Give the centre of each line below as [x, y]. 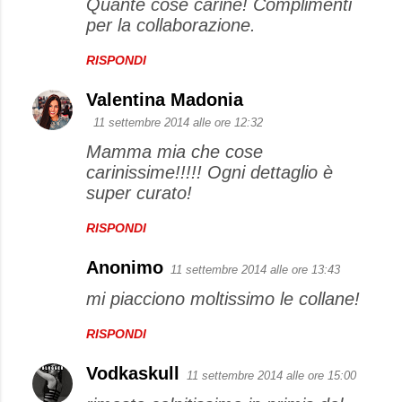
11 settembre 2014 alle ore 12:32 [178, 122]
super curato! [139, 193]
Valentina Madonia [165, 100]
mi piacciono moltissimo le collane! [223, 299]
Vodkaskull [133, 373]
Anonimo [125, 267]
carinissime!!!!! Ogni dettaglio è [210, 172]
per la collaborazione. [171, 25]
